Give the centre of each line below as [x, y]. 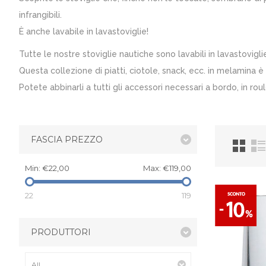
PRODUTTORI [61, 232]
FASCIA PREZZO [67, 140]
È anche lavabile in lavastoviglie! [84, 31]
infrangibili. [40, 15]
